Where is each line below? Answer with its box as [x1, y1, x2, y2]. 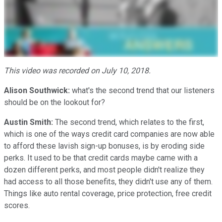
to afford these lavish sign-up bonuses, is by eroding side [4, 141, 205, 151]
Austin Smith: [4, 117, 53, 127]
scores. [4, 200, 30, 210]
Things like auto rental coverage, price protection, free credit [4, 188, 212, 198]
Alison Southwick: [4, 85, 70, 95]
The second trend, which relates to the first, [53, 117, 204, 127]
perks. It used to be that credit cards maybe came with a [4, 153, 198, 163]
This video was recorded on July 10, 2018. [4, 65, 151, 75]
